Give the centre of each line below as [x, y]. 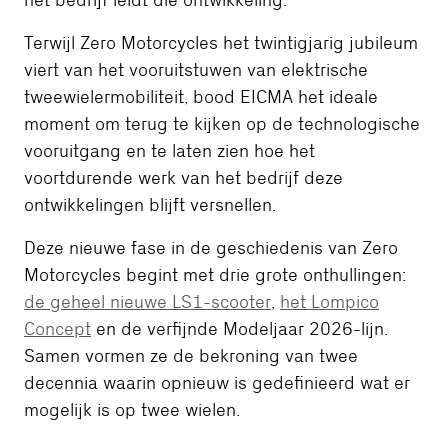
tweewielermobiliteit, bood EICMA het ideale [201, 98]
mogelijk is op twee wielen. [132, 411]
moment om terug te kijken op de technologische [222, 125]
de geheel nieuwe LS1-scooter [147, 303]
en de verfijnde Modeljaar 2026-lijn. [239, 330]
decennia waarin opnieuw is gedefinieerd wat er [217, 384]
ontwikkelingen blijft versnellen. [150, 206]
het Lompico [329, 303]
